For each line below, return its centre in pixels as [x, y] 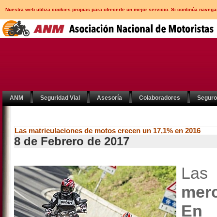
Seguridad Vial [60, 98]
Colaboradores [160, 98]
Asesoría [109, 98]
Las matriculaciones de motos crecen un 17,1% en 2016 [108, 131]
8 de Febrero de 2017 [72, 141]
